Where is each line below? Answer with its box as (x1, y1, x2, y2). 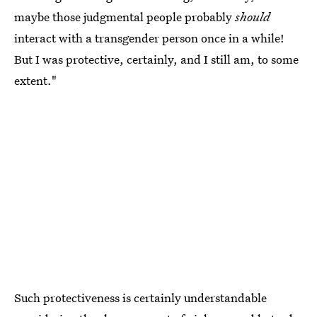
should (235, 8, 270, 25)
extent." (14, 71, 57, 88)
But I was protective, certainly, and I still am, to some (14, 50, 299, 67)
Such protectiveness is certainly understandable (14, 289, 267, 306)
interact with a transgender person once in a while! (14, 29, 284, 46)
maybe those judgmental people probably (14, 8, 235, 25)
